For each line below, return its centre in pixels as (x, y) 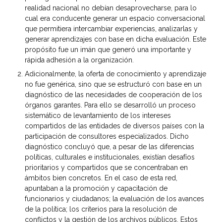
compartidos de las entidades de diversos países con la (114, 126)
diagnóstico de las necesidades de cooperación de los (113, 94)
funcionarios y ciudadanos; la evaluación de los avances (114, 198)
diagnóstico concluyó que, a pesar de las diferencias (110, 146)
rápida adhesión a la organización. (79, 60)
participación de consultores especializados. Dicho (107, 136)
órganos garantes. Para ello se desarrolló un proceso (110, 105)
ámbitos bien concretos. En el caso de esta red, (101, 178)
